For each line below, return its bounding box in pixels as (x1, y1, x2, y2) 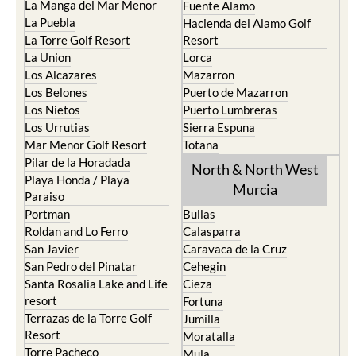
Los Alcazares (25, 68, 97, 82)
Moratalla (183, 329, 235, 343)
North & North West (192, 161, 319, 178)
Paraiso (25, 189, 64, 203)
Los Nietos (25, 103, 80, 117)
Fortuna (183, 294, 223, 308)
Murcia (233, 180, 277, 198)
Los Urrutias (25, 120, 90, 134)
